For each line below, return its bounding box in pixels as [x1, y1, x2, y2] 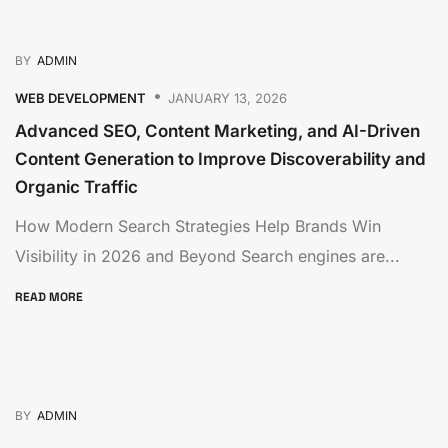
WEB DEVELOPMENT [15, 89, 146, 106]
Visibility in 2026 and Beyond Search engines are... [15, 246, 400, 266]
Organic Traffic [15, 177, 138, 197]
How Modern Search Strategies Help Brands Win [15, 216, 381, 236]
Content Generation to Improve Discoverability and [15, 149, 426, 169]
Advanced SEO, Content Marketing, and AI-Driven [15, 121, 420, 141]
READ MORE [15, 288, 86, 305]
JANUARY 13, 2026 [168, 89, 287, 106]
